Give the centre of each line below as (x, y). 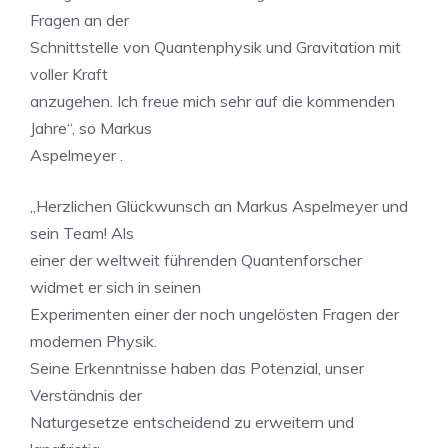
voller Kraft (69, 74)
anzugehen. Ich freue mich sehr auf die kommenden (212, 101)
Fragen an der (79, 20)
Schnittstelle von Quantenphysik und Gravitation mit (215, 47)
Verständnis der (86, 395)
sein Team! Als (82, 233)
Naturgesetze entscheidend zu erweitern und (192, 422)
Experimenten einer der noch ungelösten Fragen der (214, 314)
